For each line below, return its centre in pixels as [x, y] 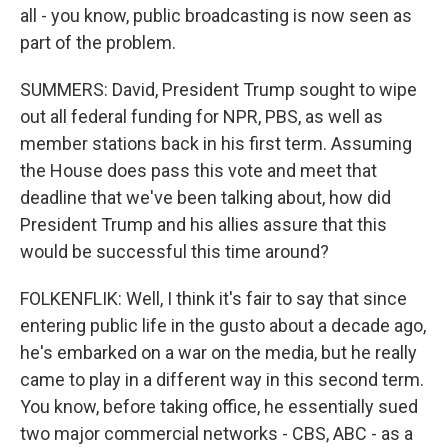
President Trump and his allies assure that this [203, 225]
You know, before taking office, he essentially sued [219, 407]
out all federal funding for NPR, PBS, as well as [201, 117]
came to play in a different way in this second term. [222, 380]
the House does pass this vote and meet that [198, 171]
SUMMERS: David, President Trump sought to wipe [218, 90]
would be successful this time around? [174, 252]
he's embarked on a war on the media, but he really [218, 353]
